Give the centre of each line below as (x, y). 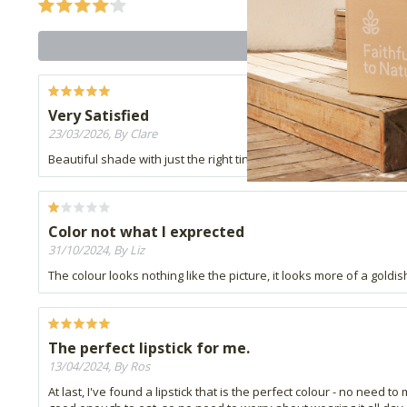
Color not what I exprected (146, 231)
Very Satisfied (99, 115)
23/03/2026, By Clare (103, 133)
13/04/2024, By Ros (99, 366)
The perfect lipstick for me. (149, 347)
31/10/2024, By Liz (96, 249)
